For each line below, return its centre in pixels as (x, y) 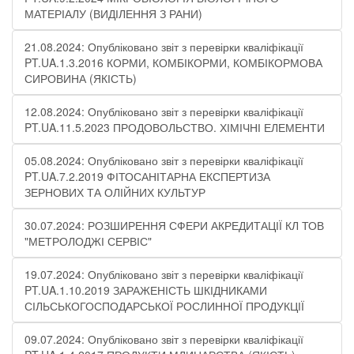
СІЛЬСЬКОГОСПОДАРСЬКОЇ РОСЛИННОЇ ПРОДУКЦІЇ (164, 306)
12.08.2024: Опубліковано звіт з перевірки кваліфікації (164, 111)
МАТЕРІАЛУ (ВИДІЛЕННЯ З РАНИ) (113, 13)
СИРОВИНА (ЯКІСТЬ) (81, 78)
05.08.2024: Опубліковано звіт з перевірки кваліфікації (164, 160)
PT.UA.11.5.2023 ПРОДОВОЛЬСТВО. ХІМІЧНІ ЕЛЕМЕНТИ (175, 127)
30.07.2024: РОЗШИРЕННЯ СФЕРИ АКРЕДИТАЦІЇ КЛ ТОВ (174, 225)
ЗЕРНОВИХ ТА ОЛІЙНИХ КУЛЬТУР (115, 192)
